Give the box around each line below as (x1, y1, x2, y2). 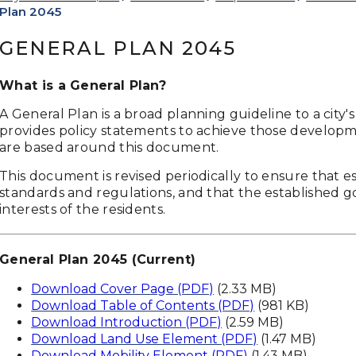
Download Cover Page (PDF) (31, 281, 215, 296)
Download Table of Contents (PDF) (31, 298, 255, 313)
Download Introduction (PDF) (31, 315, 222, 330)
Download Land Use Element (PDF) (31, 331, 258, 346)
